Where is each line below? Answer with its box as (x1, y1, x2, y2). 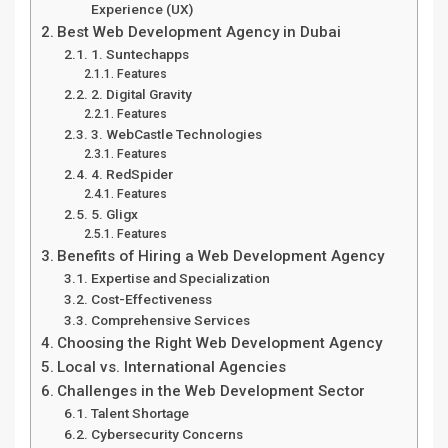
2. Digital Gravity (90, 86, 192, 103)
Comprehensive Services (90, 312, 250, 329)
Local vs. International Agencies (57, 358, 287, 377)
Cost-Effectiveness (90, 291, 212, 308)
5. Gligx (90, 206, 138, 223)
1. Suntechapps (90, 46, 189, 63)
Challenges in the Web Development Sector (57, 382, 366, 401)
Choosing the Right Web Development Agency (57, 334, 383, 353)
